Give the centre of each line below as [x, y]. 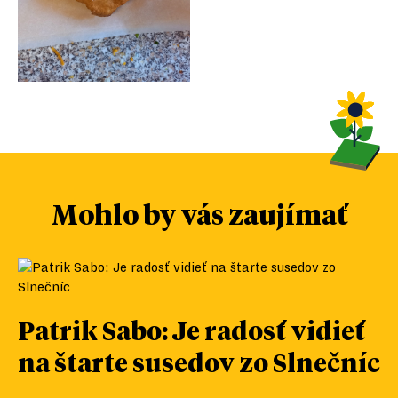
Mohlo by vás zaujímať [199, 214]
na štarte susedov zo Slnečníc [199, 362]
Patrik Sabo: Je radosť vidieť [191, 330]
